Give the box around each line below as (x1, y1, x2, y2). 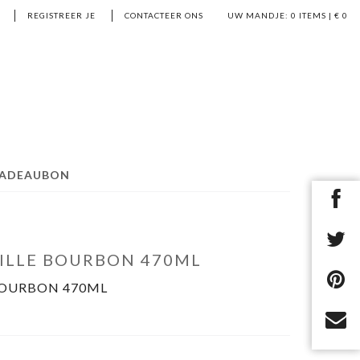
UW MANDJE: (227, 10, 288, 20)
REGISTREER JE (27, 10, 96, 20)
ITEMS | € (299, 10, 340, 20)
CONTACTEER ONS (125, 10, 203, 20)
